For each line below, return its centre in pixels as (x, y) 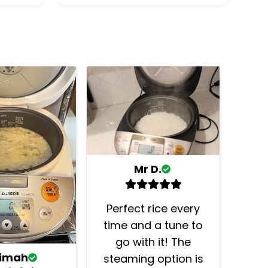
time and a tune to (153, 225)
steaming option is (153, 258)
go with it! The (153, 242)
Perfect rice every (153, 208)
